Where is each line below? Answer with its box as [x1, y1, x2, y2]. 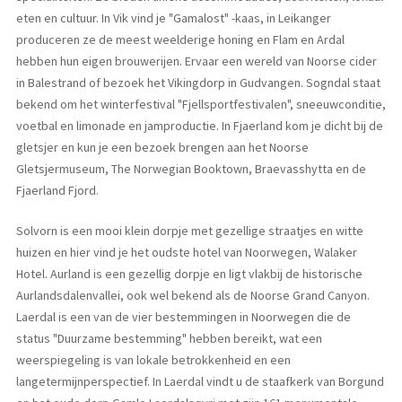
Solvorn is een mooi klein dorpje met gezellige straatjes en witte [15, 223, 363, 240]
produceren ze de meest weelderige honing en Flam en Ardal [15, 31, 345, 48]
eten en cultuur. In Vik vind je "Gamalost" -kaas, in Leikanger [15, 10, 331, 27]
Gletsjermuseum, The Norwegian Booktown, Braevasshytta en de [15, 161, 366, 178]
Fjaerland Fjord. [15, 182, 99, 199]
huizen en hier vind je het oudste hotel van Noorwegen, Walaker [15, 244, 357, 261]
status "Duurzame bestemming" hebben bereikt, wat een [15, 330, 322, 347]
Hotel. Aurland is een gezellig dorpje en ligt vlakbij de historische [15, 266, 363, 283]
